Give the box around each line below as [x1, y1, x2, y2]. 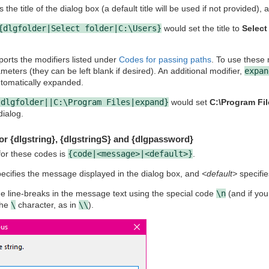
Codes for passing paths [118, 55, 211, 65]
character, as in [15, 199, 79, 210]
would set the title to [161, 23, 242, 34]
